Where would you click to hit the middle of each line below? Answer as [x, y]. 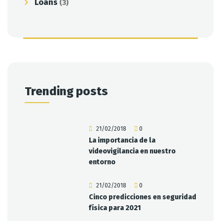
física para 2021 [115, 208]
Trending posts [66, 91]
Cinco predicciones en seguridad [142, 197]
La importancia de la [122, 140]
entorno [102, 162]
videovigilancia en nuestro [132, 151]
